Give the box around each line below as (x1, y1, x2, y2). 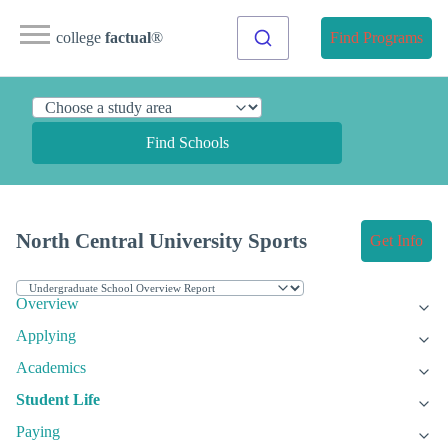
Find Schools (145, 134, 229, 151)
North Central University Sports (16, 229, 307, 253)
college (56, 29, 105, 46)
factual (105, 29, 151, 46)
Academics (16, 359, 86, 377)
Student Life (16, 391, 100, 409)
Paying (16, 423, 60, 441)
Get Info (370, 232, 423, 250)
